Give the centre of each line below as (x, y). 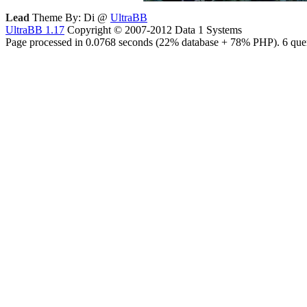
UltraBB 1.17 (35, 30)
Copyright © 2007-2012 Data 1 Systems (153, 30)
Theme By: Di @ (70, 17)
